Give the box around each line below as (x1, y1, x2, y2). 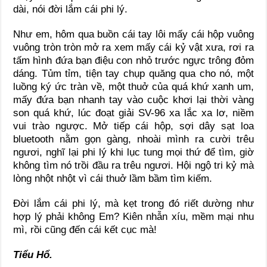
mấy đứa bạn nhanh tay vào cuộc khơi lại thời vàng (13, 94, 254, 105)
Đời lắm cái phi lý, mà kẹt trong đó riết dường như (13, 197, 254, 209)
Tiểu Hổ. (13, 249, 53, 260)
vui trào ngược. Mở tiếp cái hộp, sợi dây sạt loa (13, 120, 254, 132)
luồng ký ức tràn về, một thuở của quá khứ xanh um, (13, 80, 254, 92)
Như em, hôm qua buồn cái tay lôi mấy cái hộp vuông (13, 28, 254, 40)
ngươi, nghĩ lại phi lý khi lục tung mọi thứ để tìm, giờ (13, 146, 254, 158)
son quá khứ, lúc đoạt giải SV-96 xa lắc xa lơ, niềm (13, 107, 254, 119)
